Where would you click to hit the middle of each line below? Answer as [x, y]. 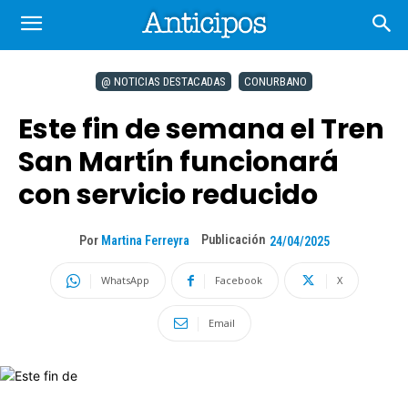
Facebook [238, 280]
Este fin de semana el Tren [201, 129]
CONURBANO [275, 82]
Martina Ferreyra [145, 241]
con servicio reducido [168, 195]
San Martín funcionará [178, 162]
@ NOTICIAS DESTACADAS [163, 82]
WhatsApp [125, 280]
